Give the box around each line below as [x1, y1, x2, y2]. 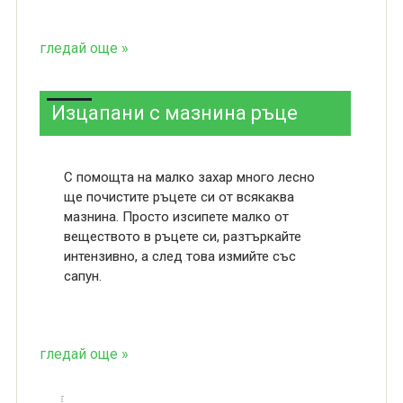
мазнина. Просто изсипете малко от [63, 209, 289, 225]
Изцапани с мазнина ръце [50, 102, 298, 124]
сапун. [63, 268, 105, 284]
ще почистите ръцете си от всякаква [63, 189, 294, 205]
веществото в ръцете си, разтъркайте [63, 228, 301, 245]
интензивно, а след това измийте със [63, 248, 296, 264]
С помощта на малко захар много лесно [63, 169, 315, 185]
